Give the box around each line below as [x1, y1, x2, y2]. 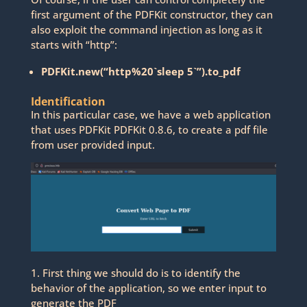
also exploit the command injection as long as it [30, 23, 262, 37]
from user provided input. [30, 138, 155, 152]
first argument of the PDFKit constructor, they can [30, 8, 273, 22]
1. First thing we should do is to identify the [30, 265, 241, 280]
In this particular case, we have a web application [30, 108, 271, 122]
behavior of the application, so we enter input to [30, 280, 267, 295]
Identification [30, 94, 106, 110]
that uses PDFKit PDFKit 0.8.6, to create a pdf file [30, 123, 268, 137]
